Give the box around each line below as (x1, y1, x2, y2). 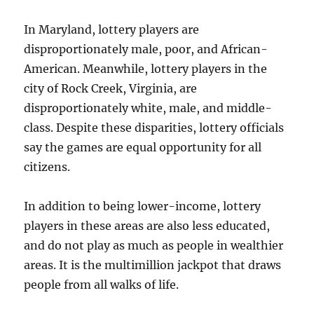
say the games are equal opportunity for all (24, 140, 262, 154)
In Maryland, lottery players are (24, 22, 200, 36)
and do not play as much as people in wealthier (24, 238, 284, 252)
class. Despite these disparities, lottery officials (24, 121, 285, 135)
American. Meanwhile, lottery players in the (24, 62, 268, 76)
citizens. (24, 160, 71, 174)
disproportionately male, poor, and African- (24, 42, 268, 56)
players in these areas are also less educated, (24, 219, 271, 233)
